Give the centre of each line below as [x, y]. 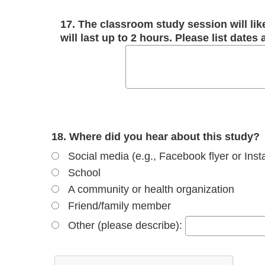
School [84, 172]
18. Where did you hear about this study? [156, 136]
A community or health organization [151, 189]
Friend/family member [119, 206]
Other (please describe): [127, 225]
